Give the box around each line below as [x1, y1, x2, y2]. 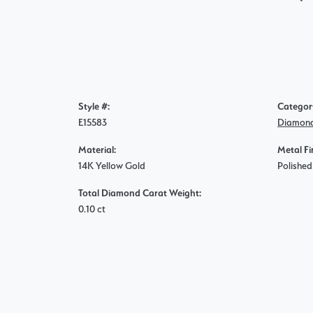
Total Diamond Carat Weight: [78, 187, 201, 198]
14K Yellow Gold [78, 160, 145, 171]
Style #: [78, 101, 110, 112]
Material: [78, 144, 116, 155]
